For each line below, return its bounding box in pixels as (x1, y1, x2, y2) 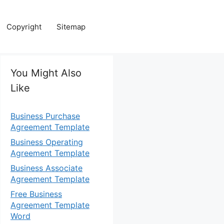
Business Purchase (10, 111, 80, 121)
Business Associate (10, 163, 82, 173)
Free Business (10, 189, 62, 199)
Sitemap (56, 21, 85, 31)
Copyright (6, 21, 41, 31)
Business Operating (10, 137, 83, 147)
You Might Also (10, 67, 81, 79)
